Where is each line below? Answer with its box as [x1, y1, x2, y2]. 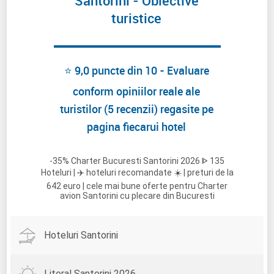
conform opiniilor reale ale [73, 83, 200, 98]
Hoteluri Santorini [44, 229, 119, 242]
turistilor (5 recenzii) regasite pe [59, 101, 213, 116]
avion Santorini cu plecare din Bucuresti [59, 191, 215, 201]
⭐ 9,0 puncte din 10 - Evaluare [64, 62, 209, 78]
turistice [111, 9, 161, 27]
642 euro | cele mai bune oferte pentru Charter [46, 181, 228, 191]
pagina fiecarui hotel [87, 119, 186, 134]
